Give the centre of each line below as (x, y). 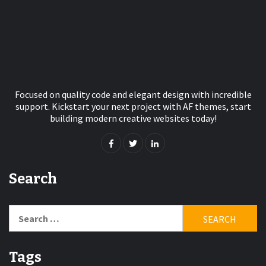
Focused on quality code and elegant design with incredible (133, 95)
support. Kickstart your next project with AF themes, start (133, 107)
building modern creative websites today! (133, 118)
